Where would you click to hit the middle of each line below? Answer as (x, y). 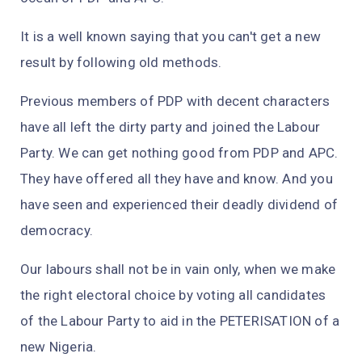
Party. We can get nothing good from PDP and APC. (179, 153)
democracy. (59, 231)
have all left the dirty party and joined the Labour (170, 127)
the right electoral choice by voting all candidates (173, 295)
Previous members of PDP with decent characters (175, 101)
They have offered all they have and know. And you (177, 179)
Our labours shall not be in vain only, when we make (178, 269)
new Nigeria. (60, 347)
